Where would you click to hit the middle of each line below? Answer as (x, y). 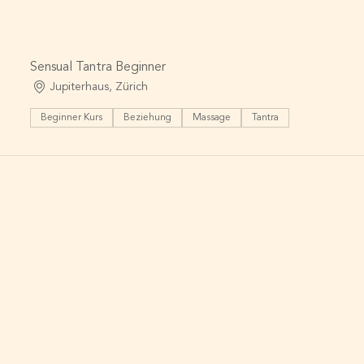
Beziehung (148, 118)
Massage (212, 118)
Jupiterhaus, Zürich (99, 87)
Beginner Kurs (72, 118)
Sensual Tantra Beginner (98, 67)
